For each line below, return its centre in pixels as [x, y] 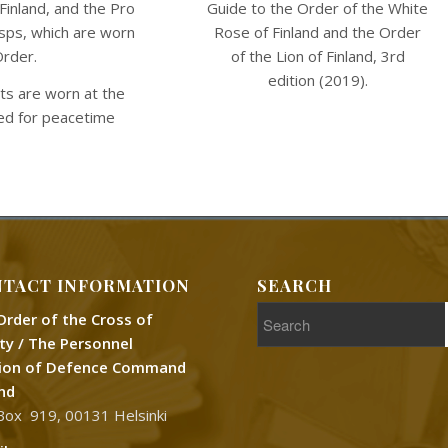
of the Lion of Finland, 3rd [317, 55]
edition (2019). [317, 79]
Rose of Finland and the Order [318, 31]
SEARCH [295, 284]
